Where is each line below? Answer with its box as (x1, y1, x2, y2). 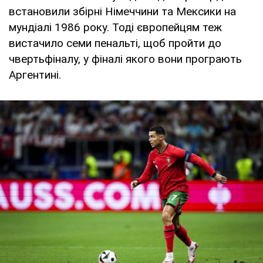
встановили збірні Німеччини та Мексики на (9, 5, 236, 19)
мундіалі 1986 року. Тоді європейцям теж (9, 21, 222, 35)
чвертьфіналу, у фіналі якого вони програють (9, 52, 242, 66)
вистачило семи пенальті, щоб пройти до (9, 36, 221, 50)
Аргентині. (9, 68, 61, 82)
